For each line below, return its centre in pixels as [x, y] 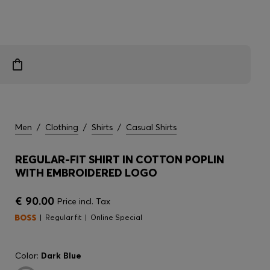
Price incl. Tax [84, 201]
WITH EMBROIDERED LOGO [86, 173]
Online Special [116, 217]
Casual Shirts [151, 127]
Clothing [62, 127]
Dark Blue [61, 256]
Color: [28, 256]
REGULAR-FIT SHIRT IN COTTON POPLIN [120, 159]
